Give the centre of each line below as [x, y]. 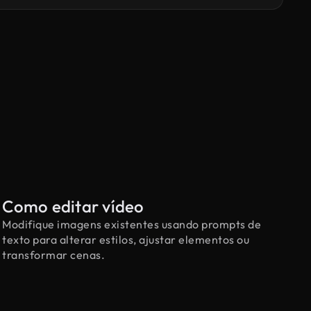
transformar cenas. [54, 255]
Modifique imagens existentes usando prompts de [132, 224]
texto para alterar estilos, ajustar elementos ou [126, 239]
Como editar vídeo [73, 206]
